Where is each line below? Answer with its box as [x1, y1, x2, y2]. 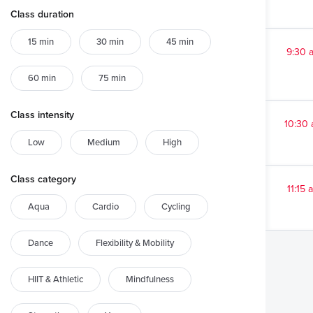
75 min [99, 73, 126, 84]
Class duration [10, 8, 74, 20]
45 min [166, 36, 194, 48]
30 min [96, 36, 124, 48]
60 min [28, 73, 56, 84]
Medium [87, 137, 120, 148]
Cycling [161, 201, 191, 212]
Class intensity [10, 109, 74, 121]
